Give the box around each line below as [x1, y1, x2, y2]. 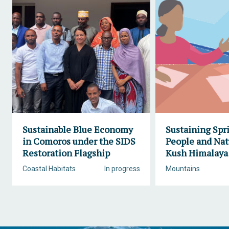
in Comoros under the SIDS [22, 135, 135, 147]
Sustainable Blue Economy [22, 123, 133, 135]
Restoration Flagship [22, 147, 110, 159]
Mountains [166, 165, 200, 173]
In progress [104, 165, 140, 173]
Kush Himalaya [166, 147, 228, 159]
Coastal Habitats [22, 165, 76, 173]
